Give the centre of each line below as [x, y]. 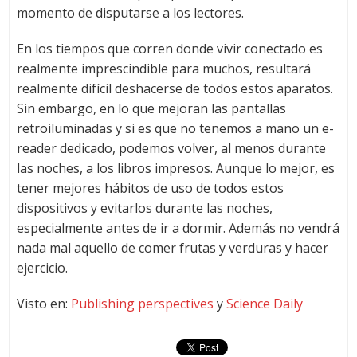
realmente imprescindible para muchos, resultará [163, 69]
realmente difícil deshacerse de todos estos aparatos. [175, 89]
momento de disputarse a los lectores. [130, 13]
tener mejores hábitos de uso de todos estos [150, 188]
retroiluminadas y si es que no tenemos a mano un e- [175, 129]
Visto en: [43, 304]
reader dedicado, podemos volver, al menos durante [171, 149]
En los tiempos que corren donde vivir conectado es [169, 49]
